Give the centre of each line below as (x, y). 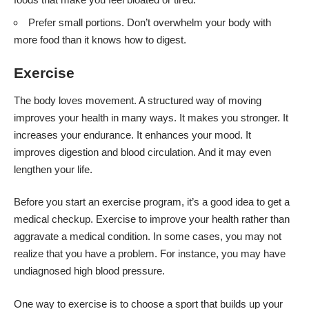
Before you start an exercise (77, 202)
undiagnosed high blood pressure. (89, 271)
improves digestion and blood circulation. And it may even (142, 152)
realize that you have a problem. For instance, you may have (150, 254)
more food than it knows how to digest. (100, 39)
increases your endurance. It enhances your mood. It (132, 134)
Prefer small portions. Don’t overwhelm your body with (150, 22)
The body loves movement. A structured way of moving (138, 100)
